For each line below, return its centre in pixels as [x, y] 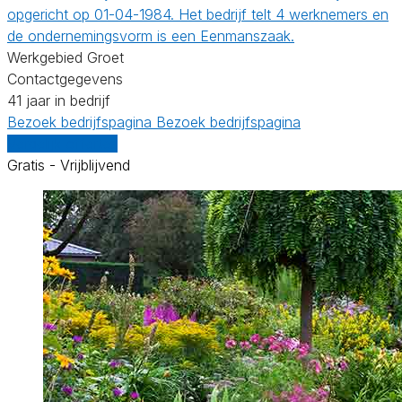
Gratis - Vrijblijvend [69, 165]
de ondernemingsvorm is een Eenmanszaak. [151, 35]
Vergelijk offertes [62, 143]
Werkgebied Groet [66, 57]
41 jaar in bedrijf [59, 100]
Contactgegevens [65, 79]
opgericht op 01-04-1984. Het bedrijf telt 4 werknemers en [198, 14]
